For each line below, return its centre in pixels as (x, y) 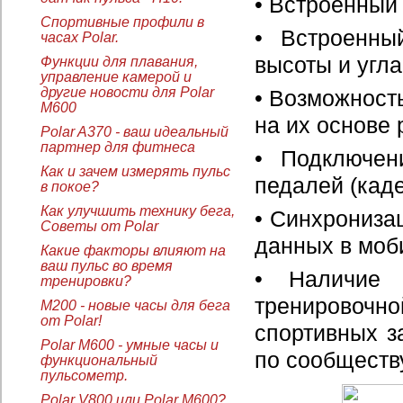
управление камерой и (116, 76)
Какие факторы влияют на (133, 250)
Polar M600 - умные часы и (130, 345)
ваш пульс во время (107, 265)
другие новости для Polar (127, 92)
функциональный (99, 360)
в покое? (70, 186)
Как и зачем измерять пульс (135, 171)
